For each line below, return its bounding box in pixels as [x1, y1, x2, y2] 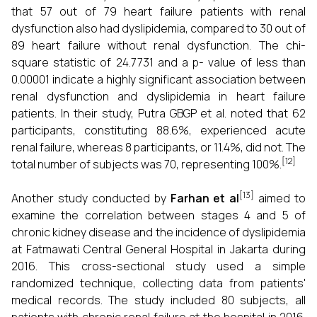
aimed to [254, 190, 306, 206]
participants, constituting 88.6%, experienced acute [11, 122, 306, 138]
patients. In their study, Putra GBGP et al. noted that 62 [11, 105, 306, 121]
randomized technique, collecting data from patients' [11, 275, 306, 291]
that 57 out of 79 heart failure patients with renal [11, 4, 306, 19]
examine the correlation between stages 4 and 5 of [11, 207, 306, 223]
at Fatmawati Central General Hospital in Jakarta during [11, 241, 306, 257]
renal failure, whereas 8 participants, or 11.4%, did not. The [11, 139, 306, 155]
